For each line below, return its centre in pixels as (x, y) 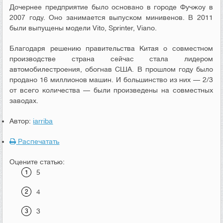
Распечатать (38, 141)
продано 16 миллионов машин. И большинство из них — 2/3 (111, 79)
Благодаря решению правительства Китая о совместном (111, 48)
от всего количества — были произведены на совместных (111, 90)
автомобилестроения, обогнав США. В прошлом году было (111, 69)
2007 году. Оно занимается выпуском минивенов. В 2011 (111, 17)
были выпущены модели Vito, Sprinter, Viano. (83, 28)
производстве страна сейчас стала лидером (111, 58)
